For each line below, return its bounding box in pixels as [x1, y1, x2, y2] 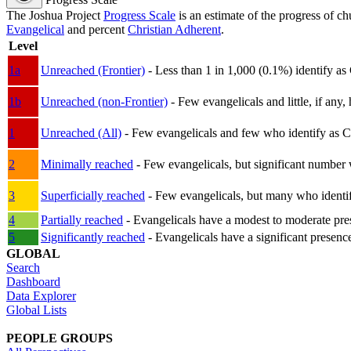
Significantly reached [41, 230, 145, 244]
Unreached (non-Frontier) [41, 95, 168, 109]
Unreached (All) [41, 126, 121, 140]
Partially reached [41, 213, 123, 227]
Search [6, 261, 40, 275]
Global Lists [6, 303, 67, 317]
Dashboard [6, 275, 60, 289]
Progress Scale [103, 9, 175, 23]
